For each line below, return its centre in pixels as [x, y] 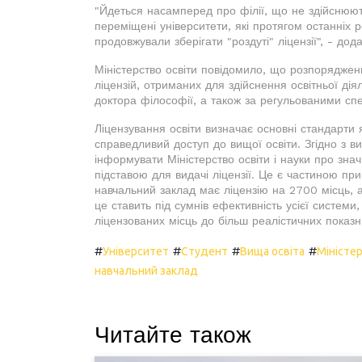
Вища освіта [272, 251]
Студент [204, 251]
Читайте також [173, 335]
